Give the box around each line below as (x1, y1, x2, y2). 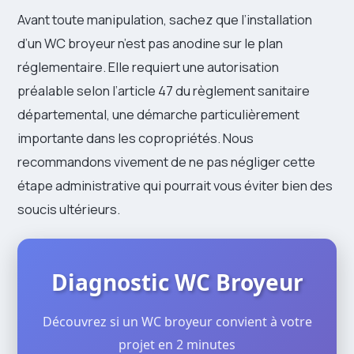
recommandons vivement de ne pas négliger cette (17, 152, 315, 171)
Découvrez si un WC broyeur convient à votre (42, 312, 312, 330)
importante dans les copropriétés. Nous (17, 128, 254, 147)
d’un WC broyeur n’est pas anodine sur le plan (17, 33, 283, 52)
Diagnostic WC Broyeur (51, 266, 303, 297)
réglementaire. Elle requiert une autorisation (17, 57, 279, 76)
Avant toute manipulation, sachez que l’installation (17, 9, 312, 28)
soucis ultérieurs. (17, 199, 120, 218)
